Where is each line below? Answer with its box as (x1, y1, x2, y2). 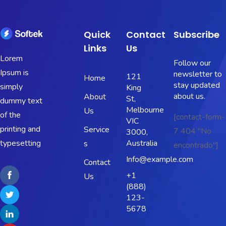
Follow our (173, 58, 211, 69)
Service (83, 124, 109, 136)
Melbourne (126, 104, 164, 116)
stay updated (173, 80, 220, 91)
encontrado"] (173, 140, 218, 151)
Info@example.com (126, 154, 193, 165)
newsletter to (173, 69, 222, 80)
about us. (173, 91, 205, 102)
